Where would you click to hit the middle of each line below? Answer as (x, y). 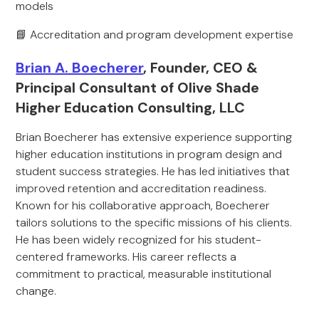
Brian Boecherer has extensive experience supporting (154, 137)
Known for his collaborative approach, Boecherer (143, 205)
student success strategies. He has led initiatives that (153, 171)
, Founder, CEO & (201, 68)
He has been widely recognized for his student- (139, 240)
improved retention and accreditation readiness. (141, 188)
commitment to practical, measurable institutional (144, 274)
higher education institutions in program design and (149, 154)
